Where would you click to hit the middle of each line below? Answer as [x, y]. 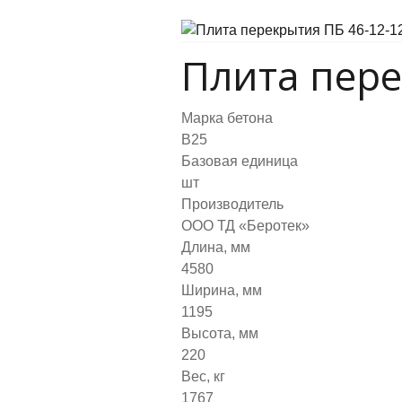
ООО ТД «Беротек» [245, 225]
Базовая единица [240, 161]
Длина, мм [216, 247]
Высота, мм [220, 333]
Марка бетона [227, 118]
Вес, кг [203, 376]
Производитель [232, 204]
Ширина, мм [222, 290]
